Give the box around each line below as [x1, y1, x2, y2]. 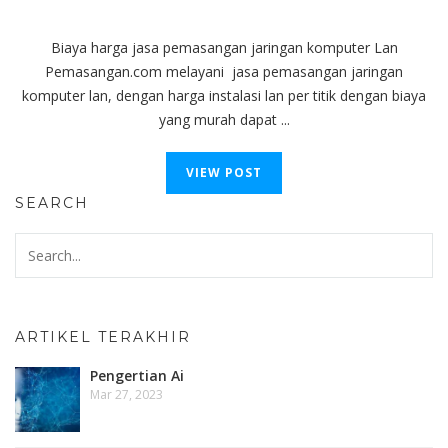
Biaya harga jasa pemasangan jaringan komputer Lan [50, 37, 398, 57]
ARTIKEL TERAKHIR [15, 327, 191, 346]
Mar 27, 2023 [90, 385, 163, 403]
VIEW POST [186, 163, 262, 181]
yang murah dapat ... [158, 109, 290, 129]
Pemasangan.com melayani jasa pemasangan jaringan [45, 61, 403, 81]
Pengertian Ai [90, 365, 184, 385]
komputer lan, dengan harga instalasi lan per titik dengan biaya [22, 85, 426, 105]
